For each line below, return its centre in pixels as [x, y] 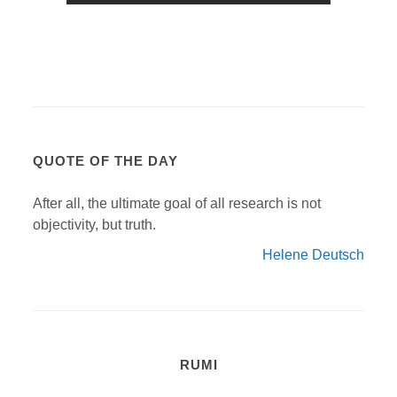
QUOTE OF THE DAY [106, 160]
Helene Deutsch [313, 254]
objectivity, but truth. [95, 224]
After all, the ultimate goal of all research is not [177, 203]
